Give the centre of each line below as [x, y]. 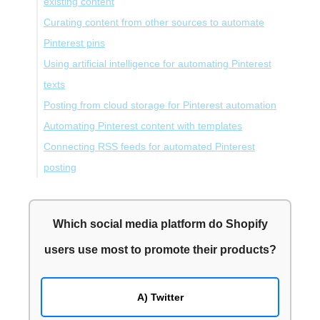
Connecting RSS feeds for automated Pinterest [149, 147]
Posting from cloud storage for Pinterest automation [160, 106]
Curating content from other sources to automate [154, 23]
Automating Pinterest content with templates [142, 126]
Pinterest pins [74, 44]
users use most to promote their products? [160, 250]
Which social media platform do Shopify [160, 224]
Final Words [77, 189]
